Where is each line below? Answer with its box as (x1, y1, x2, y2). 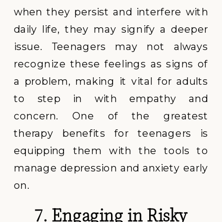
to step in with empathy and (14, 92, 209, 105)
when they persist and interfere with (14, 5, 209, 18)
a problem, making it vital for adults (14, 74, 209, 87)
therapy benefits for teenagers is (14, 126, 209, 139)
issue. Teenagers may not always (14, 40, 209, 53)
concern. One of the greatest (14, 109, 209, 122)
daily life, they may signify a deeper (14, 22, 209, 35)
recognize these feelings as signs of (14, 57, 209, 70)
